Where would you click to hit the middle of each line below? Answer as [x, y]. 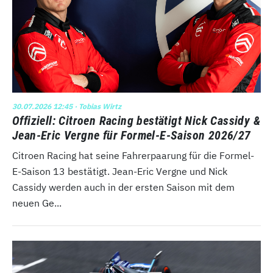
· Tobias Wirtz [97, 107]
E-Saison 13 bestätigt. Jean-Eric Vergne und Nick [120, 172]
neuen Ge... [37, 203]
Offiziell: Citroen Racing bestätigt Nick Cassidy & [136, 121]
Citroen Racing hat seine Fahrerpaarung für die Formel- [133, 156]
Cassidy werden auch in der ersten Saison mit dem [123, 187]
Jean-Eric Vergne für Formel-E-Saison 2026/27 [132, 136]
